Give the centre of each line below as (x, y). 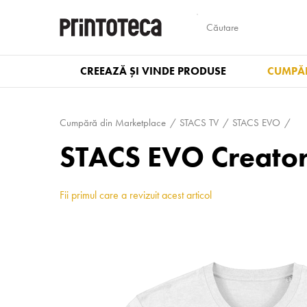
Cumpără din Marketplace (113, 123)
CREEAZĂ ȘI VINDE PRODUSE (153, 71)
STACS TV (199, 123)
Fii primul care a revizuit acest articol (136, 195)
